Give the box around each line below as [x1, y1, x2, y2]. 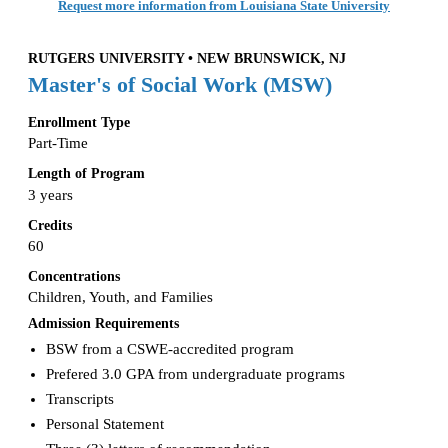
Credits [28, 216, 72, 233]
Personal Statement [45, 415, 164, 432]
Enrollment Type [28, 114, 130, 131]
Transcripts [45, 390, 114, 407]
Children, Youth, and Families [28, 288, 213, 305]
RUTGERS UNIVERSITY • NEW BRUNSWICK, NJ [28, 51, 346, 67]
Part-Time [28, 135, 88, 152]
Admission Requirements [28, 314, 179, 331]
